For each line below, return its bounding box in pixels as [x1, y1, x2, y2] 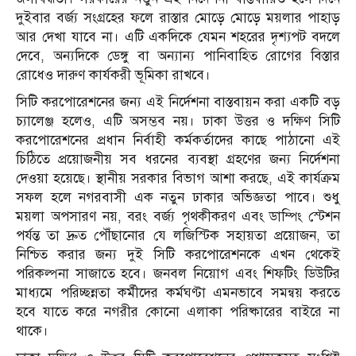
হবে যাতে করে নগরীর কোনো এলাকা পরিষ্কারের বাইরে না [16, 304, 340, 321]
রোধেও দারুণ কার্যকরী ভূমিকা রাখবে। [16, 67, 211, 84]
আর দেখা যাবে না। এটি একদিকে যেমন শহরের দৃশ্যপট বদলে [16, 29, 340, 46]
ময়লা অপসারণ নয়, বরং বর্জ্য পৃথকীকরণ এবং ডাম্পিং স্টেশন [16, 208, 340, 226]
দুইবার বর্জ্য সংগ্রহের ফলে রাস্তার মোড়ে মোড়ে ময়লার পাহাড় [16, 10, 340, 27]
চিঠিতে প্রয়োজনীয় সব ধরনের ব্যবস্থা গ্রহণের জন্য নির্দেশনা [16, 151, 340, 168]
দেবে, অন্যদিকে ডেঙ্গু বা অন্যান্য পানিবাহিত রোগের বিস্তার [16, 48, 340, 65]
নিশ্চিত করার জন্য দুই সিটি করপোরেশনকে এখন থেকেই [16, 246, 340, 264]
